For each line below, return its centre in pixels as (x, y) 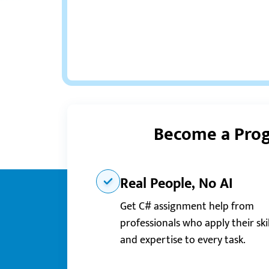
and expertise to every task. (183, 240)
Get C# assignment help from (187, 207)
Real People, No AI (177, 184)
